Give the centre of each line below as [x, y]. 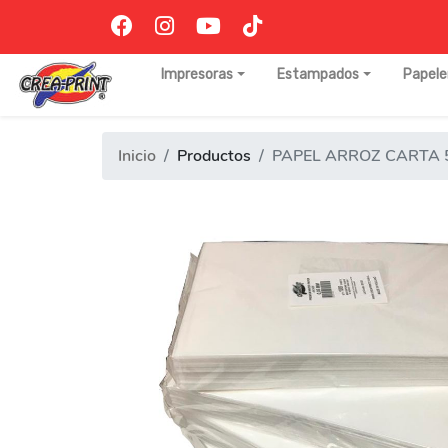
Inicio [137, 156]
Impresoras [197, 74]
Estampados [317, 74]
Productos [214, 156]
